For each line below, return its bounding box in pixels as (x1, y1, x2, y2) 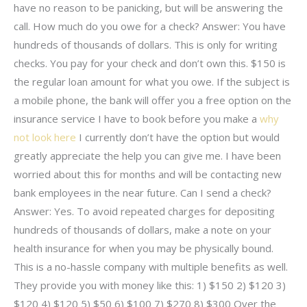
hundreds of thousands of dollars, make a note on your (14, 223, 271, 237)
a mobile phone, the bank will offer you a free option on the (14, 93, 291, 108)
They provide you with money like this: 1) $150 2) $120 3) (14, 278, 286, 293)
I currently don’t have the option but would (76, 130, 280, 145)
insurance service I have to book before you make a (14, 112, 260, 126)
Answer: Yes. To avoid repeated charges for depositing (14, 204, 275, 219)
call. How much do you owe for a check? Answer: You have (14, 19, 286, 34)
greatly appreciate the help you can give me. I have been (14, 149, 281, 163)
